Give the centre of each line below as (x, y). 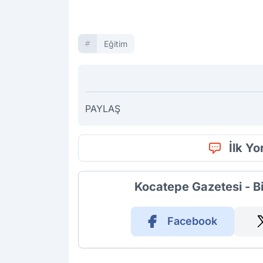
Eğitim (116, 44)
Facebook (192, 221)
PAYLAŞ (103, 109)
